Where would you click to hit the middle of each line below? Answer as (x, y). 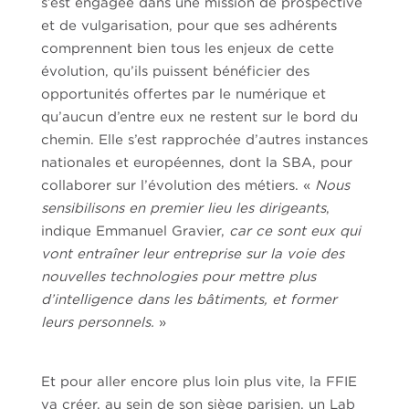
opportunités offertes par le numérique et (183, 94)
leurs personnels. (97, 322)
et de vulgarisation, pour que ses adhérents (189, 25)
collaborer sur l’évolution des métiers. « (178, 185)
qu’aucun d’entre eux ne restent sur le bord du (199, 116)
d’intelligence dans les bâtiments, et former (189, 299)
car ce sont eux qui (294, 231)
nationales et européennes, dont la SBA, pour (196, 162)
